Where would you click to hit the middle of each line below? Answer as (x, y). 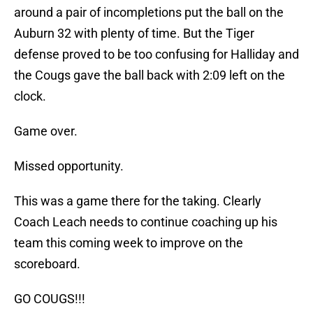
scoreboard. (47, 264)
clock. (30, 96)
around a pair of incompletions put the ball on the (149, 13)
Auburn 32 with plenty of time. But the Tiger (134, 34)
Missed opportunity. (69, 166)
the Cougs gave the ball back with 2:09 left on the (150, 75)
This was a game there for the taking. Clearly (138, 201)
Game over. (46, 131)
